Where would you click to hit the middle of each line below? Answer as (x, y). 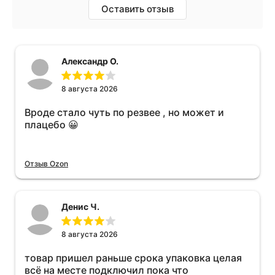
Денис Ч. (80, 207)
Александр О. (90, 61)
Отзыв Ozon (46, 163)
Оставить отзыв (137, 9)
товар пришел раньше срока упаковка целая (133, 258)
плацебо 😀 (52, 125)
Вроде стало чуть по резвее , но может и (124, 113)
